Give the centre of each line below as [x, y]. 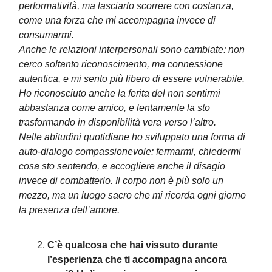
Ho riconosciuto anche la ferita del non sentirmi [120, 93]
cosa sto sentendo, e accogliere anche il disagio [122, 166]
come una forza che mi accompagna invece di [117, 20]
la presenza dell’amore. [69, 210]
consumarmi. [46, 35]
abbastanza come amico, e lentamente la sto [114, 108]
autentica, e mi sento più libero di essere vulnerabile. [132, 79]
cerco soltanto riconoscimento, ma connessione [121, 64]
